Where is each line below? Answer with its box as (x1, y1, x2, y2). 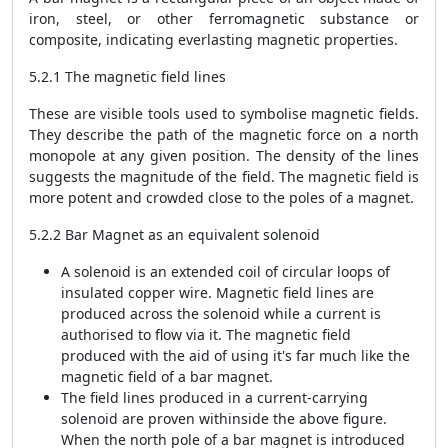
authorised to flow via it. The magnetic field (61, 325, 351, 344)
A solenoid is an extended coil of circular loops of (61, 262, 390, 281)
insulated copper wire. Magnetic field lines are (61, 283, 374, 302)
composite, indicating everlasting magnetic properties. (29, 30, 398, 49)
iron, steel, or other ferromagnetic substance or (29, 9, 419, 28)
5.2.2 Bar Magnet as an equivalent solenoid (29, 225, 320, 244)
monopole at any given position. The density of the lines (29, 146, 419, 165)
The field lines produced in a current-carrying (61, 388, 368, 407)
